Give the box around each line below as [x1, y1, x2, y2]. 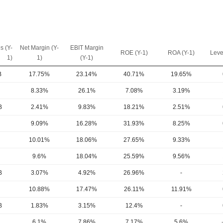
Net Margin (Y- [20, 44, 59, 51]
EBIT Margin [70, 44, 104, 51]
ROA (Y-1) [168, 49, 195, 56]
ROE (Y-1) [120, 49, 148, 56]
